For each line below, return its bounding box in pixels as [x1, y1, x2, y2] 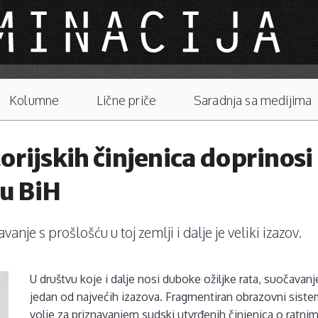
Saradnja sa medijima [193, 92, 312, 109]
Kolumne [9, 92, 60, 109]
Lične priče [97, 92, 157, 109]
